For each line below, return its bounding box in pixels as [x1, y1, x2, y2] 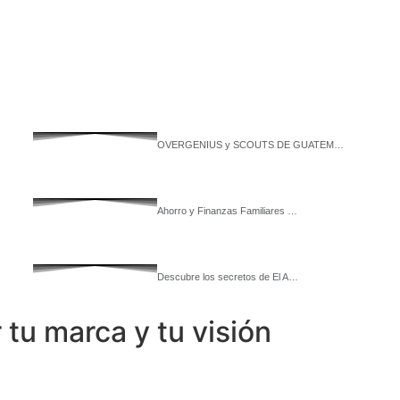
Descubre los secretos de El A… [156, 271, 298, 282]
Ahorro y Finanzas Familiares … [156, 205, 297, 216]
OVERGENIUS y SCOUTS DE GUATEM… [156, 139, 344, 150]
